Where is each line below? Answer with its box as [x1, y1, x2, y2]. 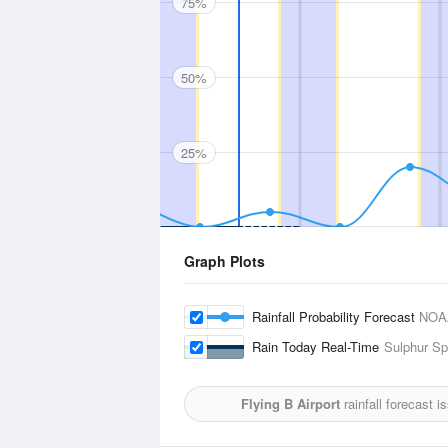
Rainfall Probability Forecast [252, 307, 419, 326]
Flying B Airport [240, 394, 340, 413]
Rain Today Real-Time [252, 337, 384, 356]
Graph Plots [184, 251, 265, 271]
